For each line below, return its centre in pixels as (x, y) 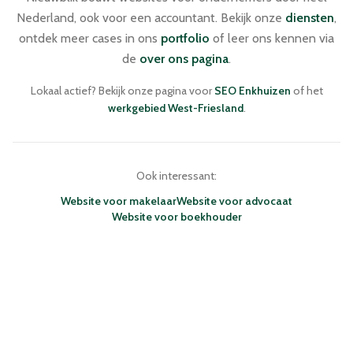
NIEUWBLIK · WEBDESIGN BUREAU (132, 285)
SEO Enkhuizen (252, 91)
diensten (310, 18)
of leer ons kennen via (272, 39)
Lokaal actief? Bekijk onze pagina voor (122, 91)
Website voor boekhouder (176, 217)
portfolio (185, 39)
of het (307, 91)
